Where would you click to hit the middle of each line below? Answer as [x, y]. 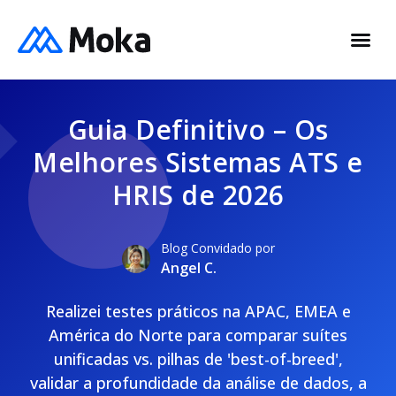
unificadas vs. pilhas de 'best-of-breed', [198, 359]
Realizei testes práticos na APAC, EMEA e [198, 311]
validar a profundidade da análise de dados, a [198, 383]
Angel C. [188, 268]
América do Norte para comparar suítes [198, 335]
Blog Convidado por [217, 248]
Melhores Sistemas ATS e [198, 162]
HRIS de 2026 [198, 195]
